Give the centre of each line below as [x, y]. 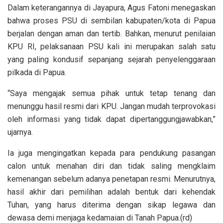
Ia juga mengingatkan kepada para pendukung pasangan [111, 153]
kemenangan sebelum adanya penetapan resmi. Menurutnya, [111, 179]
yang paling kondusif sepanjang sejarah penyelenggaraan [111, 59]
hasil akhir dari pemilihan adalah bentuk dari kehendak [111, 192]
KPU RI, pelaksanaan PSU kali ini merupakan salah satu [111, 46]
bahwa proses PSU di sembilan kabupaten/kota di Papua [111, 20]
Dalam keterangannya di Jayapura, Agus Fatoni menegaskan [111, 7]
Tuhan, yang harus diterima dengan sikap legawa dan [111, 205]
